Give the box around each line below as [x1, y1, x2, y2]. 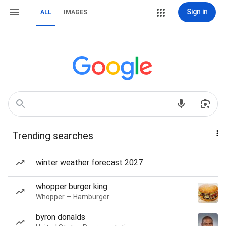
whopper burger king [36, 182, 107, 191]
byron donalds [36, 212, 85, 222]
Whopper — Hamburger [36, 193, 109, 201]
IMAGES [64, 9, 87, 16]
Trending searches [12, 130, 93, 142]
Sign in [186, 8, 208, 16]
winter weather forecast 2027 [36, 158, 143, 167]
